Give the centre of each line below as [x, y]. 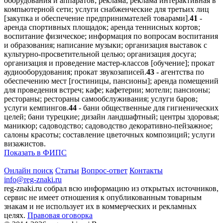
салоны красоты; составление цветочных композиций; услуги [110, 134]
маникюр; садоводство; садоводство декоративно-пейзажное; [108, 125]
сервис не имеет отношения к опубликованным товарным [103, 197]
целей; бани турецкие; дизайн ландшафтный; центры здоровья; [111, 116]
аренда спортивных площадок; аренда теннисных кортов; [102, 27]
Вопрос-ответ [104, 170]
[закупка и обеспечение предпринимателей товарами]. [97, 18]
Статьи [67, 170]
